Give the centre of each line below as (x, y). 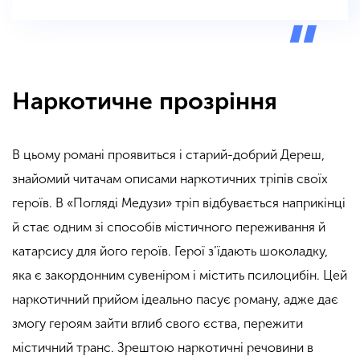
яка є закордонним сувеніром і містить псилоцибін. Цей (180, 275)
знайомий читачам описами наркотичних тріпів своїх (170, 178)
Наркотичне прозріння (145, 102)
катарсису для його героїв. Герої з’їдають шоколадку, (170, 251)
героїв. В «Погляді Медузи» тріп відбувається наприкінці (179, 202)
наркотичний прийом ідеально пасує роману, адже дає (175, 299)
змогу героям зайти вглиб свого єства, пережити (157, 323)
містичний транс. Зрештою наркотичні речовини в (163, 347)
